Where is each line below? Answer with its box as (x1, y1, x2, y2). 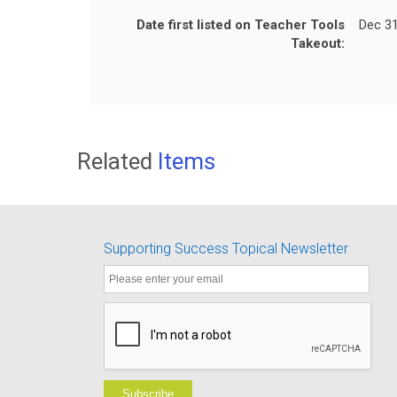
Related (77, 147, 158, 175)
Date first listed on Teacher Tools (136, 16, 345, 33)
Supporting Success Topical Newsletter (104, 239, 348, 257)
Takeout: (291, 35, 345, 51)
